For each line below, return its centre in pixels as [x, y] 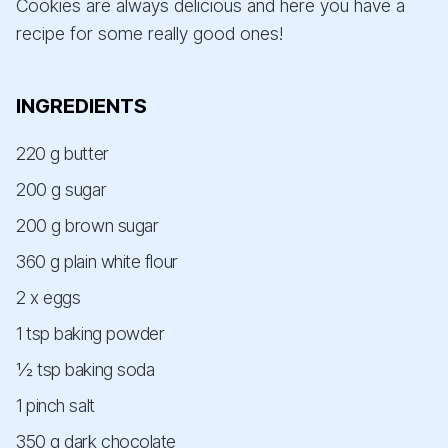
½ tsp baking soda [85, 370]
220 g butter [62, 154]
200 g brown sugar [87, 226]
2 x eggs [48, 298]
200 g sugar [61, 190]
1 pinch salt [55, 406]
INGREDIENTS [81, 106]
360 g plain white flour [97, 262]
